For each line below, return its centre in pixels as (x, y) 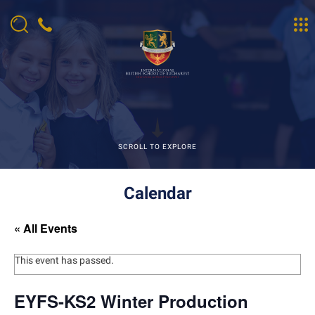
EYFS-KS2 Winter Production (131, 301)
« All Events (46, 228)
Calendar (157, 193)
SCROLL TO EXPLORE (157, 147)
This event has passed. (64, 260)
